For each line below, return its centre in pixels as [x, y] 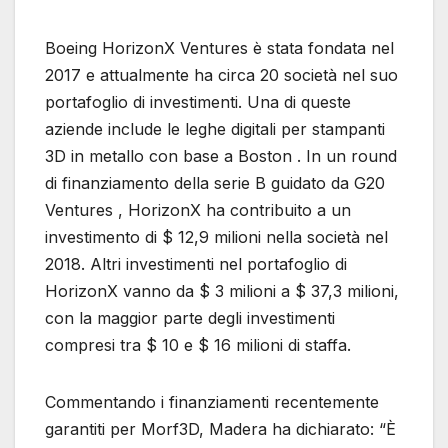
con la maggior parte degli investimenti [190, 318]
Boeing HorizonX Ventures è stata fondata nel [219, 48]
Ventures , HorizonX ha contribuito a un [198, 210]
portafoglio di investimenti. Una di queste [198, 102]
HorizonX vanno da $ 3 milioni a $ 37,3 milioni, [222, 291]
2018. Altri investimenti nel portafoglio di [196, 264]
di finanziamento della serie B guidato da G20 [215, 183]
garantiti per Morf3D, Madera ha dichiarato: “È [220, 429]
